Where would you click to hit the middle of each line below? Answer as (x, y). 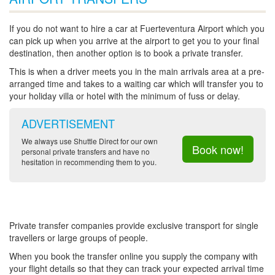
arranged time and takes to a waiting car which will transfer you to (136, 84)
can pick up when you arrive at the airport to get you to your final (134, 41)
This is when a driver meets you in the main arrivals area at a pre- (137, 72)
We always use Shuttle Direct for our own (90, 141)
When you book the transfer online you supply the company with (134, 256)
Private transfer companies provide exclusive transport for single (134, 226)
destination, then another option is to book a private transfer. (126, 53)
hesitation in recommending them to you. (89, 162)
